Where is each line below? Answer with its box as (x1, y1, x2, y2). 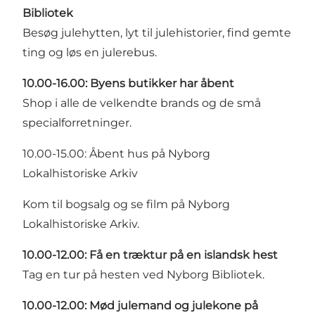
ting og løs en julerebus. (22, 45, 157, 59)
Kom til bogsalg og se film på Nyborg (22, 197, 230, 211)
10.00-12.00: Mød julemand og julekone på (22, 298, 258, 312)
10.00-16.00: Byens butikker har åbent (22, 76, 234, 90)
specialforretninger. (22, 115, 131, 129)
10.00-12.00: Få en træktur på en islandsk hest (22, 247, 278, 262)
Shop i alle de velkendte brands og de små (22, 96, 261, 110)
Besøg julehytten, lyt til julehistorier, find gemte (22, 25, 291, 39)
